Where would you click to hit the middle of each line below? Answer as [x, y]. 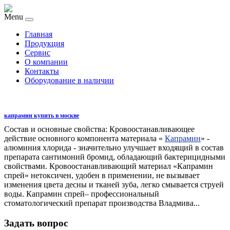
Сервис [37, 53]
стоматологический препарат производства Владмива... [102, 203]
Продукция [44, 43]
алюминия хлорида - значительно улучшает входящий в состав [114, 148]
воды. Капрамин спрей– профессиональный [82, 194]
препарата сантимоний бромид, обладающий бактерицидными [115, 157]
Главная [39, 34]
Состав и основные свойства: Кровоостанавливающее [99, 129]
